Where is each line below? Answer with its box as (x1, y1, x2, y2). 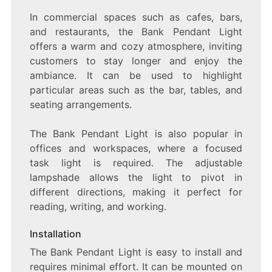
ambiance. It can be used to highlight (29, 69, 243, 81)
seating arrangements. (29, 98, 132, 110)
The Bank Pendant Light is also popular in (29, 127, 243, 140)
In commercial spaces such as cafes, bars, (29, 10, 243, 23)
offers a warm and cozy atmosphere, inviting (29, 39, 243, 52)
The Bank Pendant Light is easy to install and (29, 245, 243, 258)
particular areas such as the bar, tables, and (29, 83, 243, 96)
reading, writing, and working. (29, 200, 166, 212)
